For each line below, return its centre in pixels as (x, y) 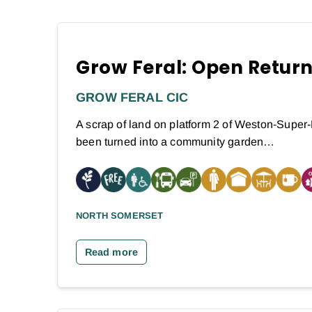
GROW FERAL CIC (132, 97)
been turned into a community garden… (175, 141)
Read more (111, 252)
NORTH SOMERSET (120, 215)
